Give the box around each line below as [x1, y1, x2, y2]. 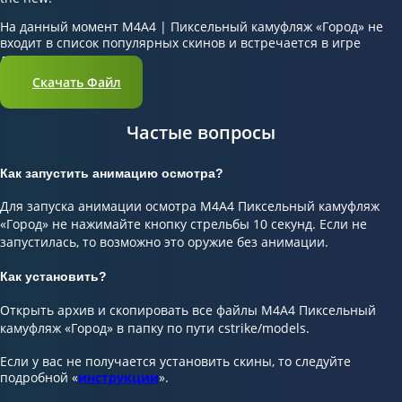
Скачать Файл [32, 73, 121, 91]
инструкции [78, 368, 159, 386]
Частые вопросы [127, 119, 275, 144]
